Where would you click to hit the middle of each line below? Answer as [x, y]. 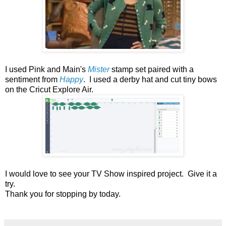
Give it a [202, 174]
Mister [99, 69]
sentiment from [31, 79]
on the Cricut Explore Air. [49, 89]
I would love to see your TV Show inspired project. [94, 174]
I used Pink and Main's [46, 69]
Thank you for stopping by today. [63, 194]
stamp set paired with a [152, 69]
